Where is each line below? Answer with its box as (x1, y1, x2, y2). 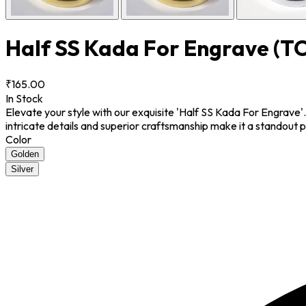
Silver (11, 163, 33, 174)
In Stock (5, 91, 43, 105)
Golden (11, 148, 39, 159)
